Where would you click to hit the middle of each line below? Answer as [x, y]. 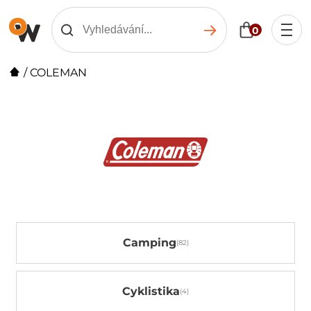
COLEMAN [59, 73]
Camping [149, 243]
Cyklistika [151, 291]
